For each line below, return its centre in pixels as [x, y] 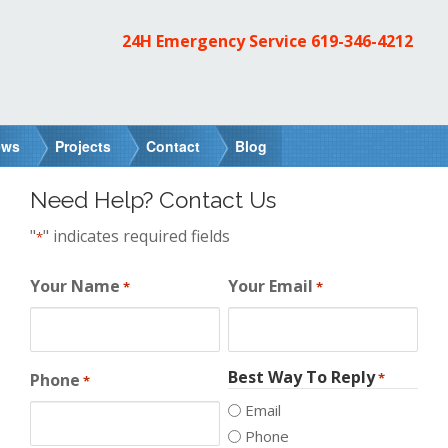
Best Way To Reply [301, 376]
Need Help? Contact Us [153, 199]
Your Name [75, 285]
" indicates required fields [136, 235]
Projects [83, 145]
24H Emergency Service [216, 41]
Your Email [270, 285]
